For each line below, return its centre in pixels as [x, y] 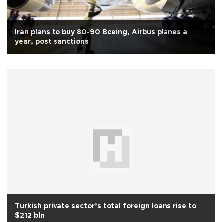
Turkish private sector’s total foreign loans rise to [106, 206]
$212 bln [30, 216]
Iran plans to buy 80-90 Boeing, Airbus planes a [101, 32]
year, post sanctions [52, 41]
